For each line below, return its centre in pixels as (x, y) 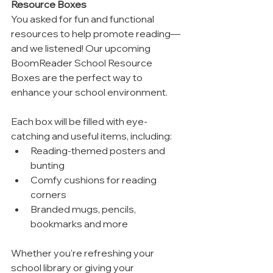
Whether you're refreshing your (83, 253)
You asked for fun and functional (83, 19)
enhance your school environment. (89, 92)
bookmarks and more (79, 223)
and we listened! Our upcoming (82, 48)
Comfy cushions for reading (94, 179)
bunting (48, 165)
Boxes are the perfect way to (78, 77)
